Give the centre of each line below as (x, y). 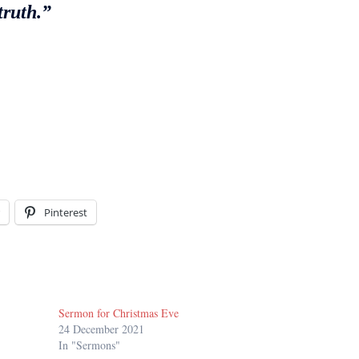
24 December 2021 (102, 329)
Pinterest (65, 213)
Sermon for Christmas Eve (119, 313)
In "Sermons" (90, 345)
